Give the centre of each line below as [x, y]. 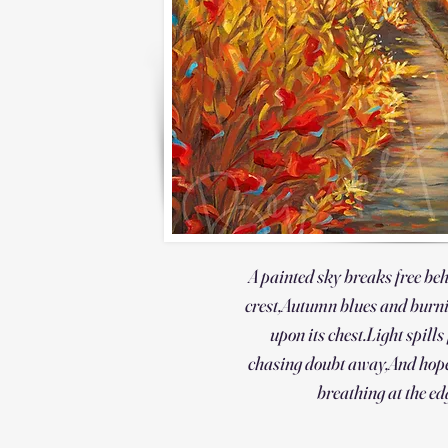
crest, [262, 305]
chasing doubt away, [317, 363]
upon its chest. [318, 334]
